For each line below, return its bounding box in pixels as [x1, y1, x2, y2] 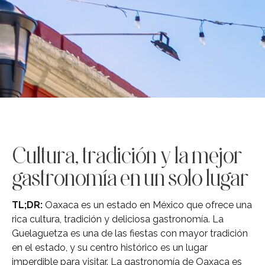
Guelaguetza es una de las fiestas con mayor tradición [12, 227, 248, 239]
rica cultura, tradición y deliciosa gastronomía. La [12, 213, 224, 225]
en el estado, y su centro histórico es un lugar [12, 241, 208, 253]
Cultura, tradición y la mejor [12, 141, 243, 168]
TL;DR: [12, 199, 43, 211]
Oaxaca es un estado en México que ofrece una [43, 199, 252, 211]
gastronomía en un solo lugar [12, 164, 249, 190]
